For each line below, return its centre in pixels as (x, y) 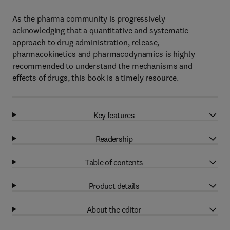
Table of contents (114, 162)
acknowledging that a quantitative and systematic (101, 30)
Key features (114, 115)
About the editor (114, 209)
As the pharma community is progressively (89, 18)
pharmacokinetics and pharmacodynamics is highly (104, 54)
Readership (114, 138)
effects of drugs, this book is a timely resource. (96, 78)
